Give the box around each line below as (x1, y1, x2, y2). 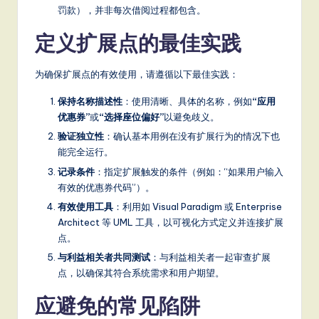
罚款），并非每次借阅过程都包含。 (58, 4, 206, 16)
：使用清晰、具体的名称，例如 (122, 95, 252, 108)
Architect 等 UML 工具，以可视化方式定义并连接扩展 (58, 216, 283, 228)
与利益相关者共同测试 (58, 251, 150, 263)
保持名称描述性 (58, 95, 122, 108)
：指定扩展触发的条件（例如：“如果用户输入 (95, 165, 283, 177)
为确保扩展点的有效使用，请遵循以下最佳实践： (35, 68, 239, 80)
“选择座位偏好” (99, 111, 164, 123)
